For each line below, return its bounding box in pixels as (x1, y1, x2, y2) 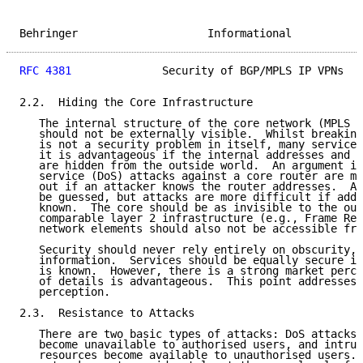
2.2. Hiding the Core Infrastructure (19, 96, 253, 109)
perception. (19, 285, 110, 299)
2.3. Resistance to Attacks (19, 306, 194, 320)
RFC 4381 (19, 64, 71, 78)
